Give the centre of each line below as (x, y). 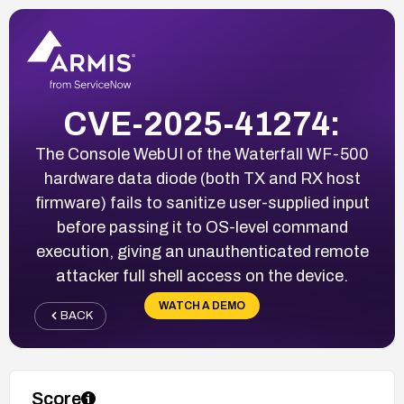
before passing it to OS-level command (202, 227)
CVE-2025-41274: (202, 124)
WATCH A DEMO (202, 305)
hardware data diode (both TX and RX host (202, 178)
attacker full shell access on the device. (202, 275)
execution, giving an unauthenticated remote (202, 251)
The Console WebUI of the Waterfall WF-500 (202, 154)
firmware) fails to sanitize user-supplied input (202, 202)
